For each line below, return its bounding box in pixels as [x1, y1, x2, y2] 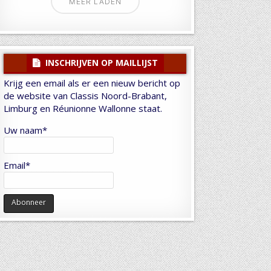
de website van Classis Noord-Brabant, [4, 90, 168, 102]
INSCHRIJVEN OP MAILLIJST [42, 57, 158, 69]
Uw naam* [4, 124, 48, 137]
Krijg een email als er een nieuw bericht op [4, 77, 181, 90]
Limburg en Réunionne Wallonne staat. [4, 102, 163, 115]
